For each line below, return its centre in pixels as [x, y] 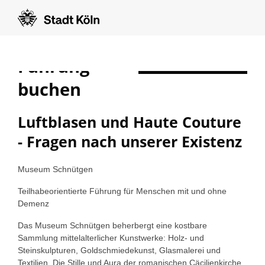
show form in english [193, 61]
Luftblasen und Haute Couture [130, 122]
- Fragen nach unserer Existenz [130, 141]
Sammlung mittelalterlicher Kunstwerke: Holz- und [111, 238]
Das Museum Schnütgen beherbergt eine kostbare [112, 225]
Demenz [33, 203]
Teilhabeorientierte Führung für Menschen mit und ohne [122, 191]
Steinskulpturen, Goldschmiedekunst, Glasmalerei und [119, 250]
